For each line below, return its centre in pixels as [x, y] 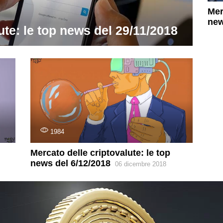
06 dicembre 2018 [140, 164]
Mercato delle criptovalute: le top [100, 153]
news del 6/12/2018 [70, 164]
